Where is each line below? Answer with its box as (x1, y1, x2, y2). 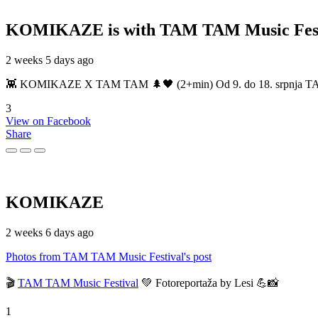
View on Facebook (6, 114, 91, 127)
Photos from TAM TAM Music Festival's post (6, 250, 212, 263)
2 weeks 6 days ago (6, 226, 94, 238)
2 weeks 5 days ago (6, 53, 94, 66)
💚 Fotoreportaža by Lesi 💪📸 (138, 276, 279, 289)
